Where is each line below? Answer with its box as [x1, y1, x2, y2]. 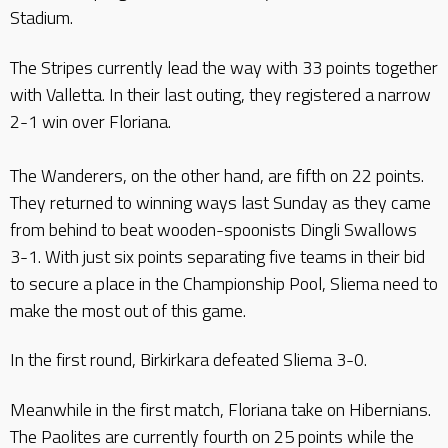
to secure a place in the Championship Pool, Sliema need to [10, 269, 438, 297]
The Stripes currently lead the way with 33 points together [10, 53, 438, 81]
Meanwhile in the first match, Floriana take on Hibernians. [10, 395, 431, 423]
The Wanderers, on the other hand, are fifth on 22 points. [10, 161, 424, 189]
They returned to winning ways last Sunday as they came [10, 188, 431, 216]
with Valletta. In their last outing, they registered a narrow [10, 80, 431, 108]
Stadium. [10, 4, 73, 31]
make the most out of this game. [10, 296, 246, 324]
